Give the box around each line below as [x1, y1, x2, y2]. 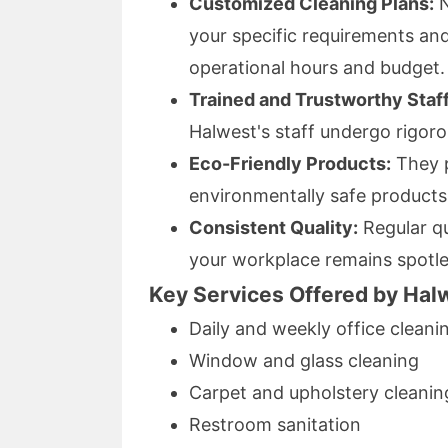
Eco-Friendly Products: [189, 152, 391, 174]
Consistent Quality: [189, 216, 358, 238]
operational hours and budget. [189, 56, 445, 78]
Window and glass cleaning [189, 349, 419, 371]
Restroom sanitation [189, 413, 361, 435]
